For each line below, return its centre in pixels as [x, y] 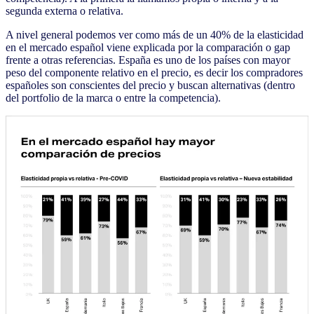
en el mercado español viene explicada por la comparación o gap [148, 47]
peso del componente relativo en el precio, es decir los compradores [154, 72]
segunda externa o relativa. [64, 11]
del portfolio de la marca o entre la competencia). [115, 97]
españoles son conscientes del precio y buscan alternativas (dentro [150, 85]
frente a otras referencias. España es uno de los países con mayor [148, 60]
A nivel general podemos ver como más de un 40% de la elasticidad [155, 34]
